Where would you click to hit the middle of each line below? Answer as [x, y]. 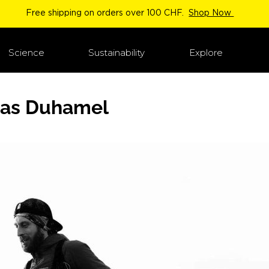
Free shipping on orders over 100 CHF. [106, 14]
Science [26, 53]
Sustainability [117, 53]
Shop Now [211, 14]
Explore [206, 53]
